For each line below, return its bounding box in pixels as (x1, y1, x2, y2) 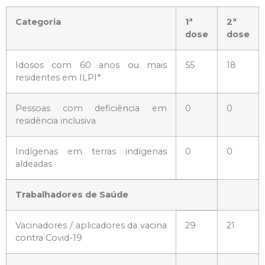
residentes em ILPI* (15, 72, 101, 83)
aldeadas (15, 158, 52, 169)
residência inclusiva (15, 115, 96, 126)
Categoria (15, 16, 61, 27)
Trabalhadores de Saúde (15, 189, 128, 200)
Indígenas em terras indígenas (15, 146, 167, 157)
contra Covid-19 (15, 232, 82, 243)
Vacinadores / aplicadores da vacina (15, 219, 167, 231)
